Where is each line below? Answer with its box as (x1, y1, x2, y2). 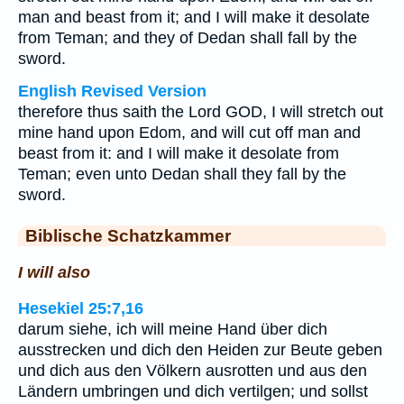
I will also (18, 262, 90, 281)
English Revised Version (18, 82, 207, 100)
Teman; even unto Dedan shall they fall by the (18, 165, 346, 183)
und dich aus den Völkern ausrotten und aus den (18, 362, 367, 381)
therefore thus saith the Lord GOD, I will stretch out (18, 103, 383, 121)
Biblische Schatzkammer (25, 225, 231, 245)
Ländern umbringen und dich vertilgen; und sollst (18, 382, 368, 401)
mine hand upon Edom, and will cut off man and (18, 124, 361, 142)
